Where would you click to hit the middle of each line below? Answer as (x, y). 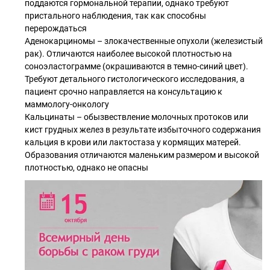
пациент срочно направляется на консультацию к (124, 92)
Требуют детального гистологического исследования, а (135, 79)
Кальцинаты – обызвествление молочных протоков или (137, 117)
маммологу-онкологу (67, 104)
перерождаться (56, 28)
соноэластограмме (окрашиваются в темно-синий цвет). (137, 66)
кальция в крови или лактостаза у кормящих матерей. (133, 142)
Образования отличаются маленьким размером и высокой (142, 155)
